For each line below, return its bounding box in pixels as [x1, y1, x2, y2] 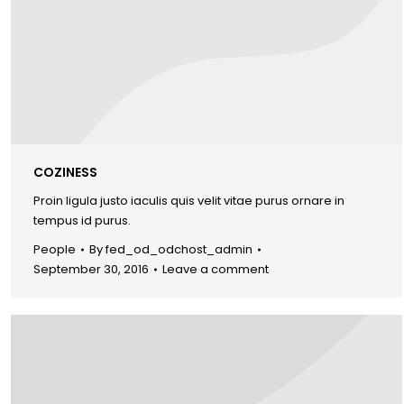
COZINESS [33, 162, 97, 181]
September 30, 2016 [33, 260, 149, 278]
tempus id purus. [33, 211, 131, 229]
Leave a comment [162, 260, 269, 278]
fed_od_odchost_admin [106, 240, 252, 258]
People [33, 240, 76, 258]
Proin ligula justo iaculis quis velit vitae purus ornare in [33, 191, 344, 209]
